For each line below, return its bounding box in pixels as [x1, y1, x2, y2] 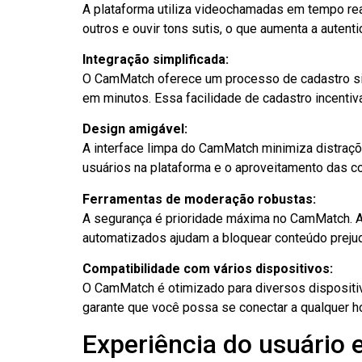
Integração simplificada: [82, 51, 229, 67]
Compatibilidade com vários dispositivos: [82, 261, 333, 277]
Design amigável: [82, 121, 187, 137]
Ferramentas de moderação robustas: [82, 191, 316, 207]
